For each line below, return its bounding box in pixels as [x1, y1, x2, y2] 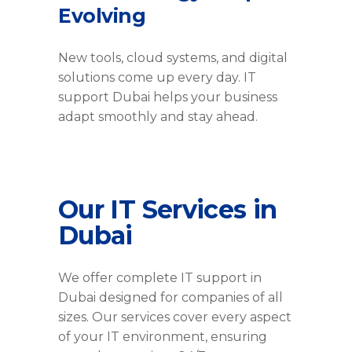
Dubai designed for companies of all [58, 290, 283, 306]
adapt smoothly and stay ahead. [58, 109, 258, 125]
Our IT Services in [58, 194, 277, 225]
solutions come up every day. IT [58, 70, 256, 86]
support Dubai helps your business [58, 90, 277, 105]
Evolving [58, 4, 145, 28]
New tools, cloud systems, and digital [58, 50, 288, 66]
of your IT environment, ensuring [58, 329, 267, 345]
